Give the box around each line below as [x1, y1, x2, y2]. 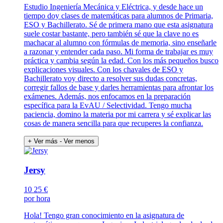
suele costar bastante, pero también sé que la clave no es [24, 29, 199, 38]
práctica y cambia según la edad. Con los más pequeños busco [24, 56, 219, 65]
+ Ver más [28, 137, 58, 145]
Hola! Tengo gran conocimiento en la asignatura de [24, 211, 184, 220]
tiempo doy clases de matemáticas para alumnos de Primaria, [24, 11, 213, 20]
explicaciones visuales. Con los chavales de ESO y [24, 65, 183, 74]
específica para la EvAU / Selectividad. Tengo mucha [24, 101, 192, 110]
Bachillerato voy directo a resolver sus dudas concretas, [24, 74, 197, 83]
